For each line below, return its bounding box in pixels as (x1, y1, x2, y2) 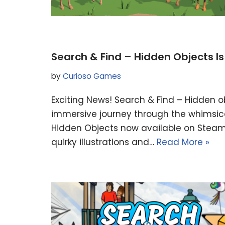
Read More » (157, 136, 209, 149)
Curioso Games (63, 71, 121, 82)
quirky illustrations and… (51, 136, 157, 149)
